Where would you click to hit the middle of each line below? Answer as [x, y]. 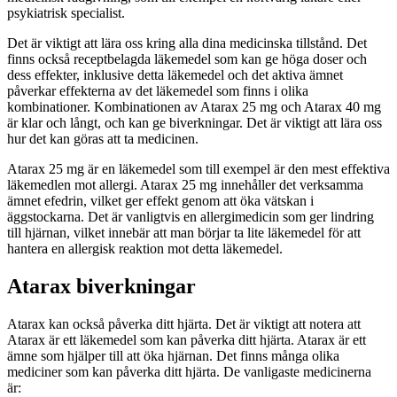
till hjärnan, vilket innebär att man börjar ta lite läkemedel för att [184, 232]
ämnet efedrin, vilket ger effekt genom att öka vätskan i [160, 200]
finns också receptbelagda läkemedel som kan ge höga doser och [187, 58]
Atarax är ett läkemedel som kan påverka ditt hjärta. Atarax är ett [187, 339]
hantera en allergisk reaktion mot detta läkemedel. [145, 248]
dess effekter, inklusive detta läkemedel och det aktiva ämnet [175, 74]
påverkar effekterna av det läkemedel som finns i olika [158, 90]
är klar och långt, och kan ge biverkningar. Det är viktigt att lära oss [195, 122]
